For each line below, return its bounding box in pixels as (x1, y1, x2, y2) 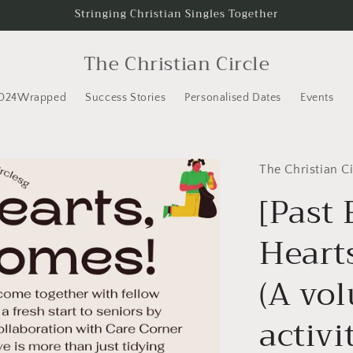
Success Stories (85, 91, 166, 104)
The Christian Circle (83, 47, 270, 80)
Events (300, 91, 334, 104)
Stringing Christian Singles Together (74, 5, 278, 23)
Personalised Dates (184, 91, 281, 104)
